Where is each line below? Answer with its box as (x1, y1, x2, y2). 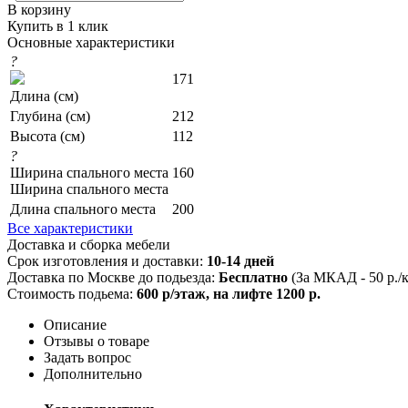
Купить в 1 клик (7, 17, 108, 34)
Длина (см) (10, 87, 78, 104)
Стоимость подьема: (7, 285, 137, 301)
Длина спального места (10, 200, 156, 217)
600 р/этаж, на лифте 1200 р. (137, 285, 321, 301)
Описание (44, 316, 107, 332)
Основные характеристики (7, 34, 175, 50)
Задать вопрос (44, 349, 131, 365)
